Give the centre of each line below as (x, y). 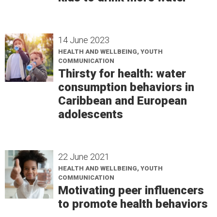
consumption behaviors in (126, 87)
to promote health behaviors (133, 204)
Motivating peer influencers (131, 190)
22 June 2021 (84, 156)
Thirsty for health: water (122, 73)
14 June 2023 (84, 40)
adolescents (91, 114)
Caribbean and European (123, 101)
